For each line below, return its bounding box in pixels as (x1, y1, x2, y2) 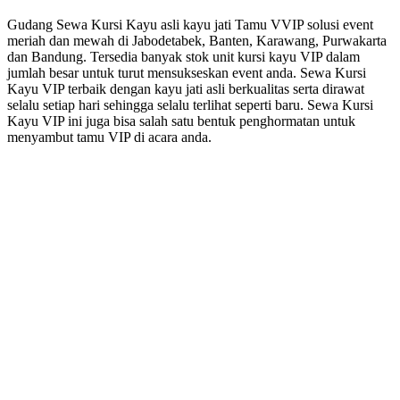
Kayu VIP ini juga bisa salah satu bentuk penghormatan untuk (7, 112, 355, 129)
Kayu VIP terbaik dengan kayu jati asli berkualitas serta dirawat (7, 80, 364, 96)
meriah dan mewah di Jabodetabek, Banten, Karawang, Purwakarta (7, 32, 387, 48)
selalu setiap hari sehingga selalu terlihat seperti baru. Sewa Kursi (7, 96, 373, 112)
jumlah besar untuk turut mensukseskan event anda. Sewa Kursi (7, 64, 366, 80)
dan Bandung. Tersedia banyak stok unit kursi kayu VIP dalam (7, 48, 360, 64)
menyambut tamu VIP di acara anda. (7, 129, 212, 145)
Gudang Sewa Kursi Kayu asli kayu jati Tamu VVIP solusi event (7, 16, 373, 32)
